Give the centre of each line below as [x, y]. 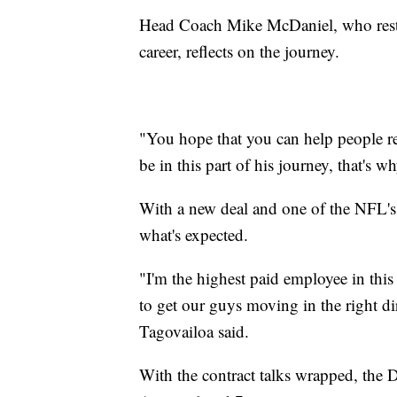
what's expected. [194, 235]
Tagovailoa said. [194, 331]
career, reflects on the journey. [239, 51]
